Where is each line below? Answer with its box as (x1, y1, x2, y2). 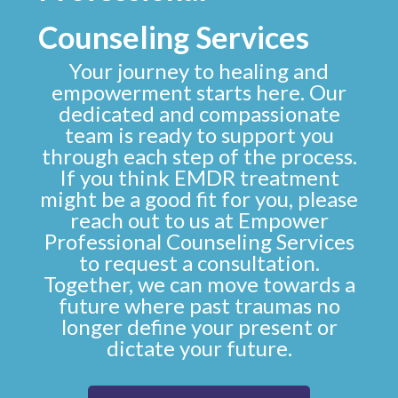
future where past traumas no (58, 291, 340, 318)
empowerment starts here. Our (52, 78, 346, 105)
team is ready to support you (64, 121, 334, 147)
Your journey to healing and (69, 57, 329, 84)
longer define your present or (60, 313, 338, 339)
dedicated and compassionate (58, 99, 340, 126)
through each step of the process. (41, 142, 357, 169)
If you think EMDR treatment (59, 163, 339, 190)
